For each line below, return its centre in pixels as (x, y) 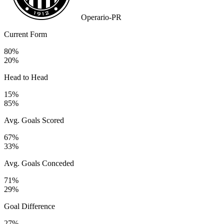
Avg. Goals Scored (34, 120)
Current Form (25, 34)
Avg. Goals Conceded (39, 163)
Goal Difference (29, 206)
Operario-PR (101, 17)
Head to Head (26, 77)
